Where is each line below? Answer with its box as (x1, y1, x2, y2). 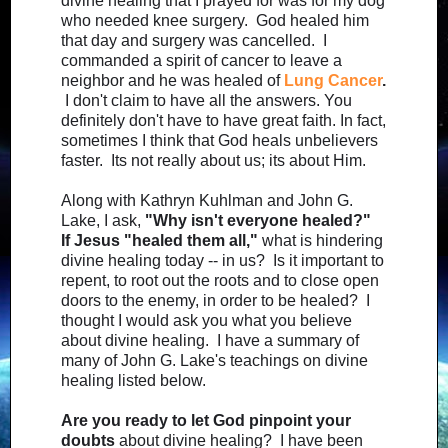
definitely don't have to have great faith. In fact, (61, 111, 386, 129)
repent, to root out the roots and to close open (61, 271, 379, 289)
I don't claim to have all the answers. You (61, 91, 352, 109)
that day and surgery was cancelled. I (61, 31, 327, 49)
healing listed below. (61, 371, 210, 389)
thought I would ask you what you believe (61, 311, 352, 329)
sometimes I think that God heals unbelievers (61, 131, 378, 149)
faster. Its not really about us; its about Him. (61, 151, 366, 169)
